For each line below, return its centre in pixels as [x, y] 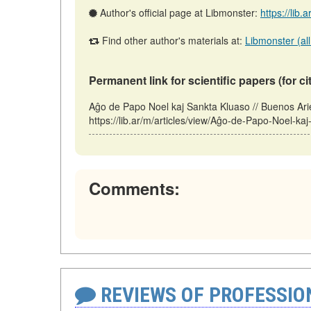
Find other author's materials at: [172, 41]
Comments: [134, 188]
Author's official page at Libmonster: [179, 13]
